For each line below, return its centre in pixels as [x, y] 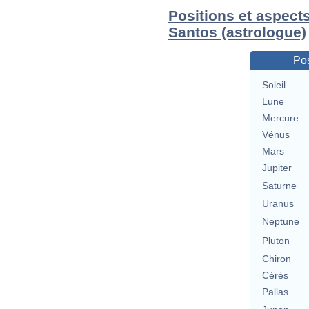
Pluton [276, 241]
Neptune [280, 222]
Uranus [278, 204]
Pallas [275, 292]
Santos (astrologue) [237, 32]
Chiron [276, 259]
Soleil [273, 85]
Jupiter [277, 168]
